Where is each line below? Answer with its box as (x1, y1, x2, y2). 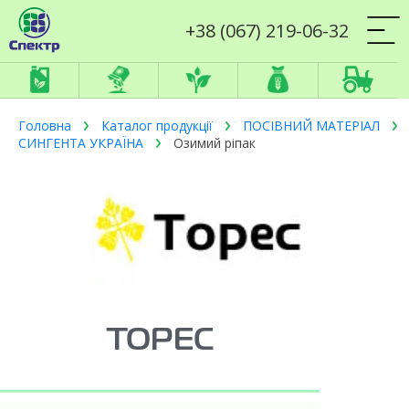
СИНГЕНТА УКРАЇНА (18, 134, 143, 152)
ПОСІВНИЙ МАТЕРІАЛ (243, 117, 380, 134)
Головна (18, 117, 71, 134)
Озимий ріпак (173, 134, 256, 152)
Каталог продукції (101, 117, 213, 134)
